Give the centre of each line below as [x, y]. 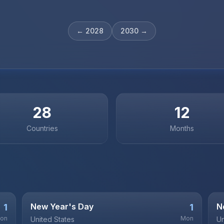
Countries [42, 128]
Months [182, 128]
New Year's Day [62, 206]
